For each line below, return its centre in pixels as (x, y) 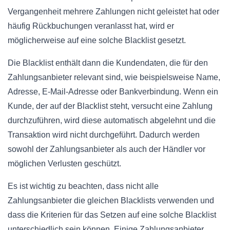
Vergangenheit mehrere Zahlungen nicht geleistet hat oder (113, 11)
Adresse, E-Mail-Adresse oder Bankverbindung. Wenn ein (113, 91)
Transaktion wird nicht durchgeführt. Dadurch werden (104, 135)
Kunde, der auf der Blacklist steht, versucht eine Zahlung (110, 106)
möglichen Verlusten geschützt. (64, 163)
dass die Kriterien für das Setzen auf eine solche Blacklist (112, 215)
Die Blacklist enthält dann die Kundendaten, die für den (108, 63)
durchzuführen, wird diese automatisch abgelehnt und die (112, 120)
